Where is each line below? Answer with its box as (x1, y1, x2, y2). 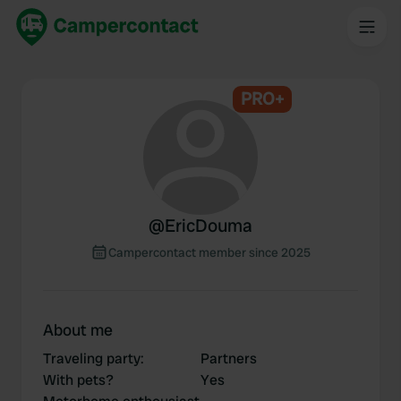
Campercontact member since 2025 (108, 244, 311, 260)
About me (43, 320, 113, 340)
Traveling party (43, 349, 141, 368)
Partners (200, 349, 257, 368)
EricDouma (165, 214, 252, 237)
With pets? (43, 371, 114, 389)
